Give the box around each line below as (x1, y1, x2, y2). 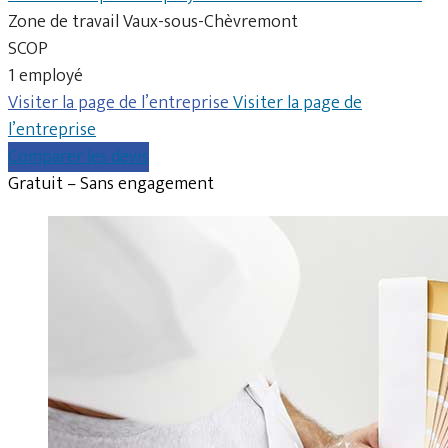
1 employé (8, 60, 83, 91)
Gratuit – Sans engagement (8, 168, 214, 199)
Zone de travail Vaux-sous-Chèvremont (8, 6, 298, 37)
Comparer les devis (8, 141, 149, 172)
